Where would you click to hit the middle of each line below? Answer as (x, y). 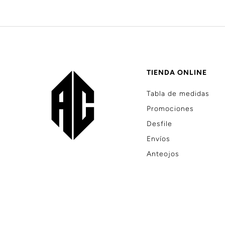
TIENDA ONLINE (177, 73)
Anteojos (163, 154)
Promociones (171, 109)
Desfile (160, 124)
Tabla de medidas (178, 94)
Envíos (159, 139)
